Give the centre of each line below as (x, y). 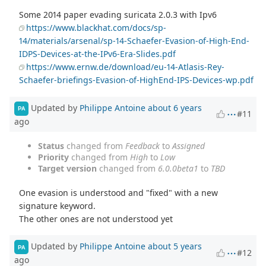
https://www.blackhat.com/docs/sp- (96, 27)
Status (51, 145)
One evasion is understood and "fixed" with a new (119, 192)
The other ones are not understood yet (96, 218)
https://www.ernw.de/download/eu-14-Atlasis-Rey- (126, 66)
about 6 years (175, 107)
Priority (53, 157)
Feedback (142, 145)
